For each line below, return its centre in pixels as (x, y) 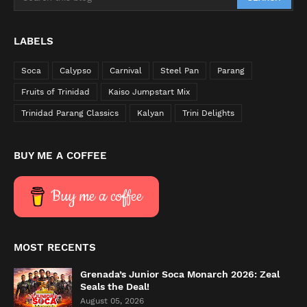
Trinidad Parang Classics (70, 113)
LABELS (34, 41)
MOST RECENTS (55, 247)
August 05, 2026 (112, 301)
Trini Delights (208, 113)
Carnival (126, 71)
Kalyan (150, 113)
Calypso (75, 71)
